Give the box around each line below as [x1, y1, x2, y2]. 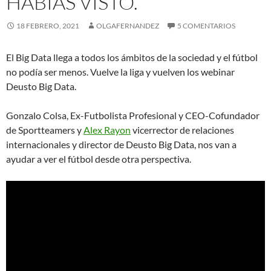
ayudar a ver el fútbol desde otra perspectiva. [6, 152, 191, 165]
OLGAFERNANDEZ [96, 21, 159, 30]
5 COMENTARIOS [177, 21, 235, 30]
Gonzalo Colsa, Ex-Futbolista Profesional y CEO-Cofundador [6, 109, 260, 121]
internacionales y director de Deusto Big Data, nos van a [6, 138, 237, 150]
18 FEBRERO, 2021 [16, 21, 79, 30]
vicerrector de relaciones [131, 123, 234, 135]
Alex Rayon [83, 123, 131, 135]
